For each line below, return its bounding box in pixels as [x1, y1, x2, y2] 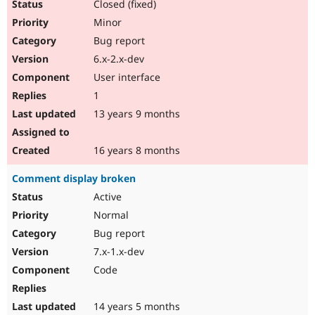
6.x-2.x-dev [91, 52, 144, 66]
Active [91, 190, 122, 204]
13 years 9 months [91, 107, 180, 121]
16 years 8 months [91, 143, 180, 157]
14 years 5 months [91, 300, 180, 314]
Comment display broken [12, 172, 136, 186]
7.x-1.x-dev [91, 245, 144, 259]
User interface [91, 70, 160, 84]
